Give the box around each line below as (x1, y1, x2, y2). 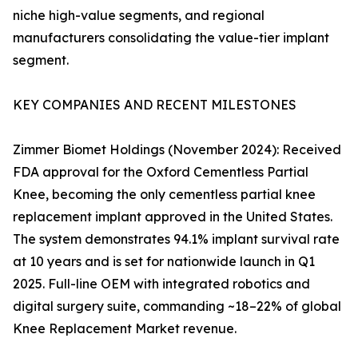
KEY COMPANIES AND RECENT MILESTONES (13, 97, 296, 113)
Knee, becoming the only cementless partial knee (13, 186, 316, 203)
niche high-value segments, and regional (13, 7, 265, 24)
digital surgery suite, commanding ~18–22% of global (13, 298, 341, 315)
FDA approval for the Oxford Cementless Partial (13, 164, 308, 181)
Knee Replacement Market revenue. (13, 320, 237, 337)
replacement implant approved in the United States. (13, 209, 332, 225)
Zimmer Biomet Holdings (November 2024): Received (13, 141, 341, 158)
